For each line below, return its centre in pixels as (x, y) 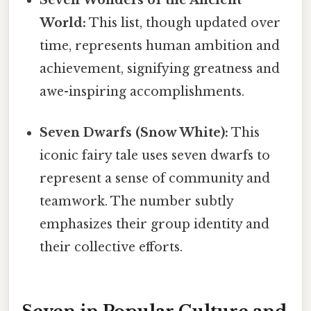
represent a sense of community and (155, 179)
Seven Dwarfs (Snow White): (134, 133)
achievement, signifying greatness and (160, 68)
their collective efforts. (111, 247)
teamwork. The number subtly (137, 202)
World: (63, 23)
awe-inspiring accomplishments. (142, 91)
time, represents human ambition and (160, 45)
